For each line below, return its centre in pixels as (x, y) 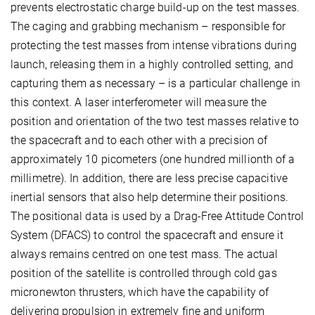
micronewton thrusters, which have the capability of (140, 292)
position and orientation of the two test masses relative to (155, 121)
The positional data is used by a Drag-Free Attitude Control (157, 216)
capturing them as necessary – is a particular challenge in (155, 83)
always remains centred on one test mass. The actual (144, 254)
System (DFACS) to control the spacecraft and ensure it (147, 235)
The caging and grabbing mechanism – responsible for (148, 26)
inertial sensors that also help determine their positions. (149, 197)
